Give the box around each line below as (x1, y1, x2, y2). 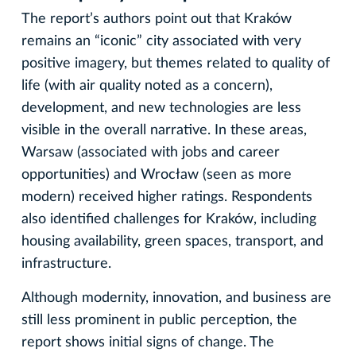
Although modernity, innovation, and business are (21, 290, 331, 305)
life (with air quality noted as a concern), (21, 78, 273, 93)
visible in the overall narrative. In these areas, (21, 122, 307, 137)
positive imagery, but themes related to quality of (21, 56, 330, 71)
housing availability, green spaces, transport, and (21, 234, 323, 249)
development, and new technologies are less (21, 100, 301, 115)
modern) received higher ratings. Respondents (21, 189, 312, 204)
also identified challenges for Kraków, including (21, 211, 316, 226)
